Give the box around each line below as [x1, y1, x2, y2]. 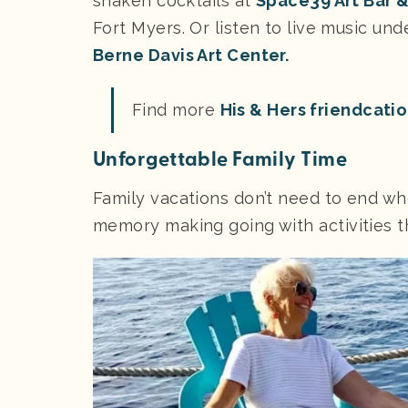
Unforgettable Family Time [93, 146, 347, 172]
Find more [132, 99, 220, 119]
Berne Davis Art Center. [93, 45, 290, 65]
